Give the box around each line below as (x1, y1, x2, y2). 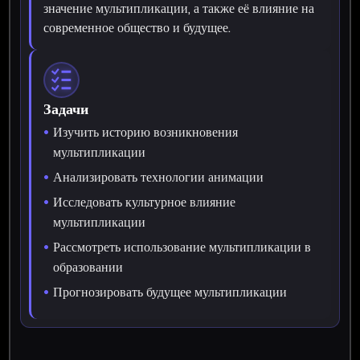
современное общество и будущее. (43, 18, 231, 37)
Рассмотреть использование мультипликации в (53, 237, 312, 256)
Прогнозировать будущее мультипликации (53, 282, 288, 301)
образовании (53, 257, 124, 276)
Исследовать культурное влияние (53, 192, 236, 211)
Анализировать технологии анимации (53, 167, 264, 186)
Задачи (43, 98, 89, 119)
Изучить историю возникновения (53, 122, 239, 141)
